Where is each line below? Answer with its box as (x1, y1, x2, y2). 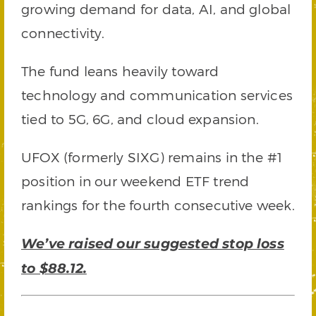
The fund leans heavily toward (21, 63, 219, 79)
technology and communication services (21, 87, 293, 103)
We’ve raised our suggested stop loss (21, 236, 284, 252)
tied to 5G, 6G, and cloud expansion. (21, 111, 259, 127)
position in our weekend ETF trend (21, 173, 250, 189)
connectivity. (21, 25, 105, 41)
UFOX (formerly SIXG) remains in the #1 (21, 149, 283, 165)
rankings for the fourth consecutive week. (21, 197, 295, 213)
